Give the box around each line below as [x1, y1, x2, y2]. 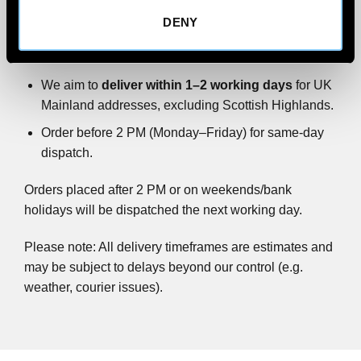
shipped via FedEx [203, 30, 317, 44]
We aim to [40, 77, 102, 92]
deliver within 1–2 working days [101, 77, 293, 92]
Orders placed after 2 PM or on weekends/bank [24, 183, 292, 197]
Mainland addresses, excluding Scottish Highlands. [40, 98, 334, 112]
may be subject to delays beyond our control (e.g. [24, 260, 303, 275]
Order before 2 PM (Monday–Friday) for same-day [40, 126, 324, 140]
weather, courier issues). [24, 280, 163, 295]
